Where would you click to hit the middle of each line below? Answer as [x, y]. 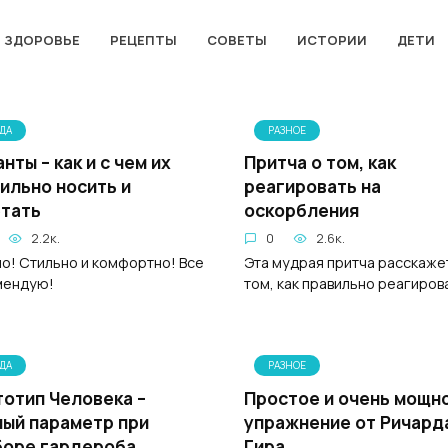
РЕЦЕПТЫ [143, 39]
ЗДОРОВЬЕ [41, 39]
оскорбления [301, 210]
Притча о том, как [320, 162]
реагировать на [312, 186]
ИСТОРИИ [331, 39]
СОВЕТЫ [236, 39]
